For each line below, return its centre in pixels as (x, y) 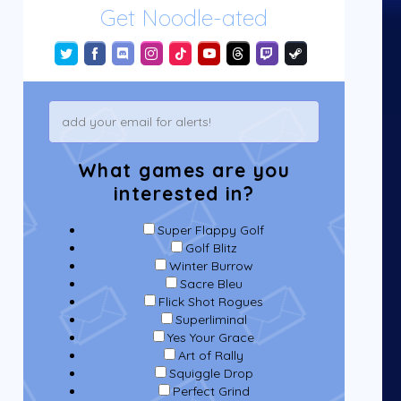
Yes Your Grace (211, 338)
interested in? (184, 194)
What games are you (184, 171)
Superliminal (211, 320)
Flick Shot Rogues (211, 302)
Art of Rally (211, 356)
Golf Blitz (211, 248)
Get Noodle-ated (184, 18)
